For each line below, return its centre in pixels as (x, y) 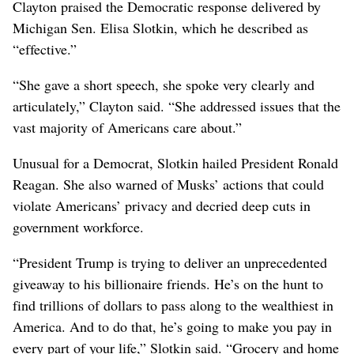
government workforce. (78, 227)
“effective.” (45, 49)
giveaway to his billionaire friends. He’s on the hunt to (168, 284)
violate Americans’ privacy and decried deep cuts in (162, 206)
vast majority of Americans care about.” (127, 128)
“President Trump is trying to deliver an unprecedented (170, 263)
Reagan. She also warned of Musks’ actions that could (168, 185)
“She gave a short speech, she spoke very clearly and (164, 85)
